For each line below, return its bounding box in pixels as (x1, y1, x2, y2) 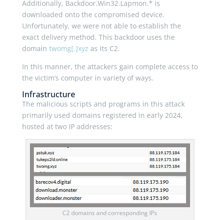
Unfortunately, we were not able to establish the (22, 21, 181, 31)
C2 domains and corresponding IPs (62, 209, 158, 218)
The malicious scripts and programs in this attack (22, 99, 185, 109)
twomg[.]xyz (49, 44, 88, 54)
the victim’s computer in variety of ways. (22, 73, 154, 83)
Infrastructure (22, 89, 75, 100)
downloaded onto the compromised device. (22, 10, 165, 20)
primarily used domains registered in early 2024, (22, 110, 183, 120)
